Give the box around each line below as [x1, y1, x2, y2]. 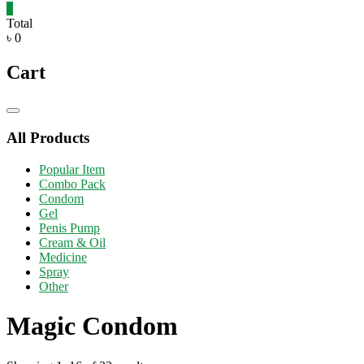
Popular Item [39, 162, 105, 176]
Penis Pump [39, 220, 100, 235]
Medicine [39, 249, 87, 264]
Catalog [12, 110, 48, 123]
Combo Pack [39, 176, 106, 191]
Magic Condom [6, 311, 178, 341]
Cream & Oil [39, 235, 106, 249]
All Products [6, 129, 89, 147]
